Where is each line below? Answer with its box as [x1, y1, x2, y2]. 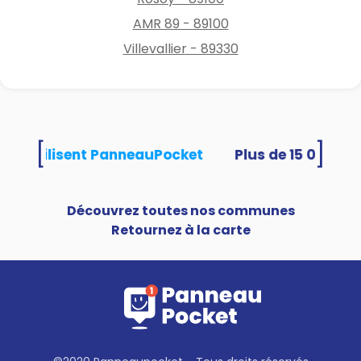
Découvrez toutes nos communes [66, 201, 295, 220]
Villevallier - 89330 [122, 39, 239, 58]
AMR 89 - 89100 [132, 14, 229, 33]
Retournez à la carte [110, 220, 251, 239]
